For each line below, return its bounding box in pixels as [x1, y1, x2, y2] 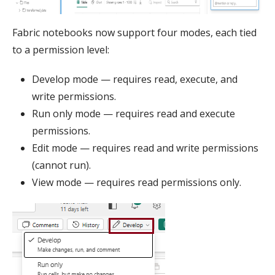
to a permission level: [12, 43, 109, 56]
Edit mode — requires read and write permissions [32, 141, 258, 155]
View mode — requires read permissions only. [32, 176, 241, 189]
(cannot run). [32, 158, 91, 172]
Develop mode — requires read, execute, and [32, 72, 238, 86]
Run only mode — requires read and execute [32, 107, 235, 120]
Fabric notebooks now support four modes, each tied [12, 26, 257, 39]
